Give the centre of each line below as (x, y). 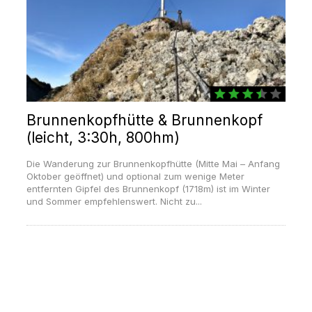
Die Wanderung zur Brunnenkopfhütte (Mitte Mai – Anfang (153, 164)
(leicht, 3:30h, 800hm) (103, 138)
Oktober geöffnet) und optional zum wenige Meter (135, 177)
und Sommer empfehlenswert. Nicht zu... (114, 202)
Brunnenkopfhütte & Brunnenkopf (144, 120)
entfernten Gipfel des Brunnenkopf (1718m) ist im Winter (148, 189)
